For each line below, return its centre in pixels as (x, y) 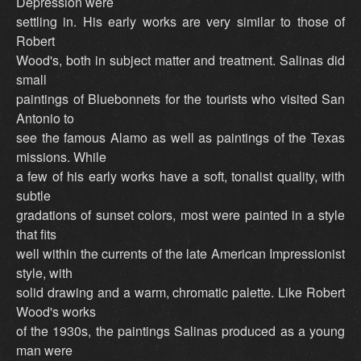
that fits (36, 234)
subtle (33, 196)
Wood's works (56, 312)
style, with (44, 273)
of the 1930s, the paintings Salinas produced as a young (180, 331)
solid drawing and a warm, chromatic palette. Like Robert (180, 293)
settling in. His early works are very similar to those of (180, 22)
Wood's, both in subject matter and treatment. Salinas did (180, 60)
